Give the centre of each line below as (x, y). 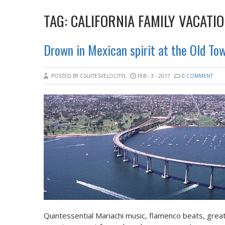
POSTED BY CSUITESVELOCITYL (89, 76)
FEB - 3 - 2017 (154, 76)
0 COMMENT (197, 76)
